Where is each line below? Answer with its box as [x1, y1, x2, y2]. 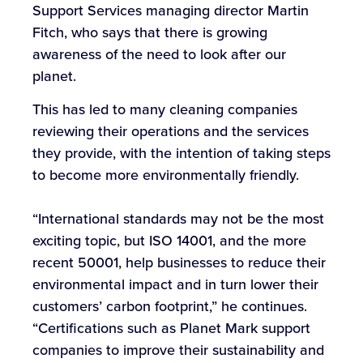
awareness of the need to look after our [32, 43, 286, 65]
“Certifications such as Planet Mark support [32, 318, 310, 340]
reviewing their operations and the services [32, 121, 309, 143]
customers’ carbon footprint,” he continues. [32, 296, 307, 318]
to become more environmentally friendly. [32, 164, 299, 186]
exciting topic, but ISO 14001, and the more [32, 230, 306, 252]
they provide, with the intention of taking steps [32, 143, 331, 164]
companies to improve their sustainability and [32, 340, 324, 361]
